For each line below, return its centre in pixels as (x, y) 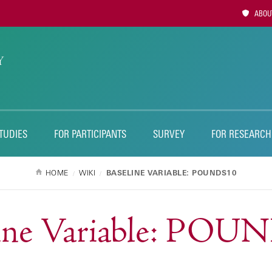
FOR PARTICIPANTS (90, 134)
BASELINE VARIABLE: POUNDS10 (172, 172)
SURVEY (169, 134)
